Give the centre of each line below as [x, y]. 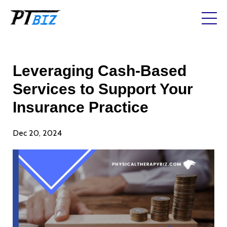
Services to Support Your [103, 89]
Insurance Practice [81, 107]
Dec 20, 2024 [37, 133]
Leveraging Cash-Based [100, 70]
